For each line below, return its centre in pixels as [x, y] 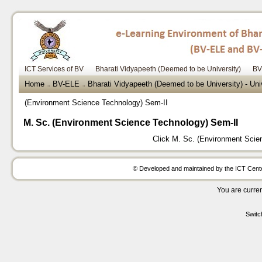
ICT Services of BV [54, 69]
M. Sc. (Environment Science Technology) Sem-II [131, 123]
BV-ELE [66, 84]
